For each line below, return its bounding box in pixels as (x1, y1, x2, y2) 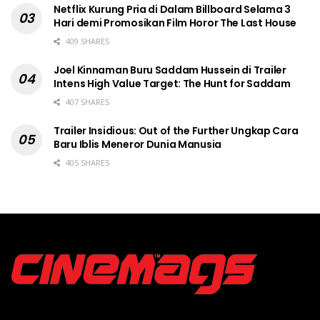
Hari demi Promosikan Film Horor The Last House (54, 15, 297, 30)
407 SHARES (64, 96, 109, 107)
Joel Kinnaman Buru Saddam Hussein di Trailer (54, 62, 286, 77)
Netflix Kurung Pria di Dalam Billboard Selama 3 (54, 1, 291, 16)
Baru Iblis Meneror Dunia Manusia (54, 136, 222, 151)
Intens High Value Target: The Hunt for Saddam (54, 76, 291, 91)
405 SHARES (64, 156, 109, 168)
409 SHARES (64, 35, 109, 46)
